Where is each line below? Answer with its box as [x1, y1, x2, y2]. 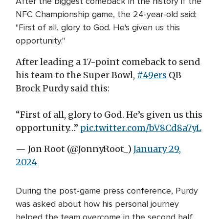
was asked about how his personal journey [16, 198, 179, 209]
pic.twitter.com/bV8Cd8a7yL [80, 122, 201, 133]
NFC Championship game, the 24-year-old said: [16, 9, 197, 20]
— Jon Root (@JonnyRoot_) [16, 143, 133, 154]
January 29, [133, 143, 181, 154]
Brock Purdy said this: [16, 83, 109, 94]
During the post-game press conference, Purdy [16, 185, 198, 196]
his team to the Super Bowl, [16, 69, 137, 81]
